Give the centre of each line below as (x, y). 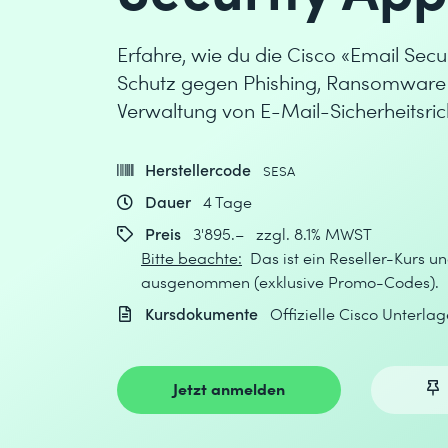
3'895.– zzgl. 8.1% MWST (282, 233)
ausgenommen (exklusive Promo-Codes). (290, 281)
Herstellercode (198, 169)
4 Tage (227, 201)
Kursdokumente (201, 313)
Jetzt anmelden (229, 388)
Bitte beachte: (191, 257)
